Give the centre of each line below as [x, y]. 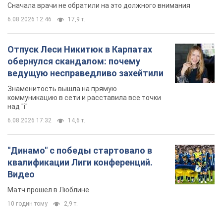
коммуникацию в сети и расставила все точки [84, 98]
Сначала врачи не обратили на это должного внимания [99, 6]
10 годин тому [28, 204]
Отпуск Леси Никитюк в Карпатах [80, 50]
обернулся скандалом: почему [74, 61]
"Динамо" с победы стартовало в [80, 151]
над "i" [18, 107]
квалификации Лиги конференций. [80, 163]
